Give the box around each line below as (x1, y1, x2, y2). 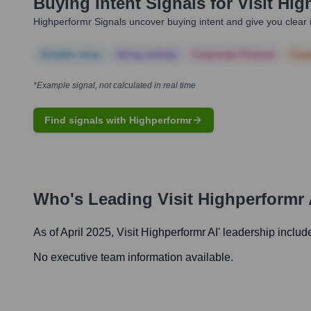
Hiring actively (116, 49, 177, 60)
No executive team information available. (33, 251, 233, 264)
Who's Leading (33, 190, 158, 209)
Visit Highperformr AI (117, 226, 218, 239)
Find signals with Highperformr (44, 115, 192, 126)
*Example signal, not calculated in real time (33, 81, 196, 91)
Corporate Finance (192, 49, 275, 60)
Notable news (41, 49, 101, 60)
